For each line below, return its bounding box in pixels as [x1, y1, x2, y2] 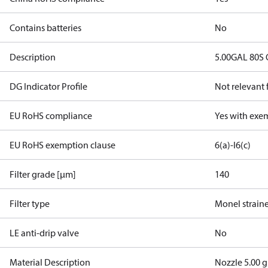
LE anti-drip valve [10, 227, 79, 239]
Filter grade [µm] [10, 168, 76, 180]
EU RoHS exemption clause [10, 139, 115, 151]
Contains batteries [10, 22, 81, 33]
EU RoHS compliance [10, 109, 92, 121]
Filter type [10, 197, 50, 209]
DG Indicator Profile [10, 80, 87, 92]
